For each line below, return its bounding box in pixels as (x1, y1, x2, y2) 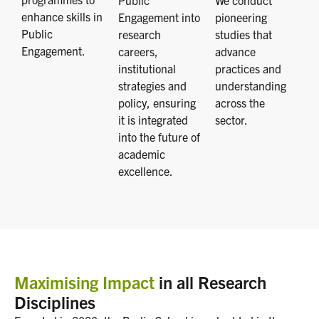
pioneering (215, 10, 267, 25)
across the (215, 95, 265, 110)
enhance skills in (21, 9, 103, 24)
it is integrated (118, 113, 188, 127)
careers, (118, 44, 158, 59)
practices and (215, 61, 281, 76)
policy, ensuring (118, 95, 196, 110)
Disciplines (14, 291, 95, 313)
